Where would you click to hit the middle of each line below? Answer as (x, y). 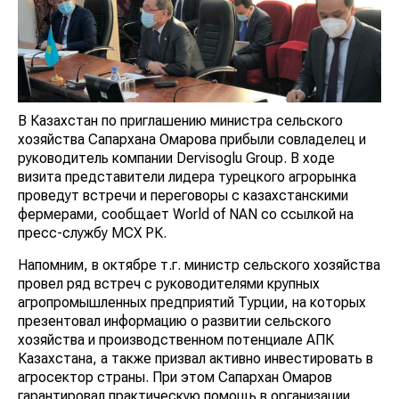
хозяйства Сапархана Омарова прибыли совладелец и (192, 139)
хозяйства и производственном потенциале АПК (176, 339)
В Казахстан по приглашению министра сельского (180, 120)
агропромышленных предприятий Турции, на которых (192, 302)
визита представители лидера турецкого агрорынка (187, 176)
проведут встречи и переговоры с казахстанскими (183, 195)
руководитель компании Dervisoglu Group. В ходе (176, 158)
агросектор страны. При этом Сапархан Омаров (175, 377)
